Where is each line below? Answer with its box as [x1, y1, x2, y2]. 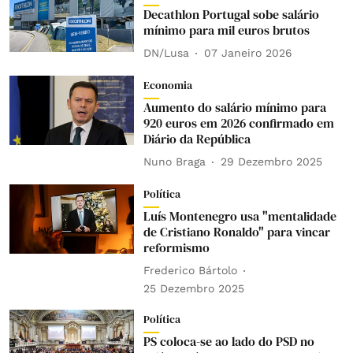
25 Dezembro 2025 [143, 281, 244, 295]
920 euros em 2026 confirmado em [143, 113, 334, 132]
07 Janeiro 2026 [203, 46, 292, 60]
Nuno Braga [143, 155, 206, 169]
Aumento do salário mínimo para [143, 98, 326, 116]
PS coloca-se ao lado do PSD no [143, 332, 314, 350]
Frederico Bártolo [143, 264, 237, 277]
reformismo [143, 238, 210, 256]
